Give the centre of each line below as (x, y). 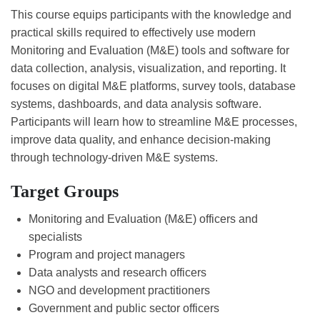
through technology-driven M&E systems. (114, 158)
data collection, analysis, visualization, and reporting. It (148, 69)
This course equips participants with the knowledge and (151, 15)
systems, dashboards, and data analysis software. (136, 104)
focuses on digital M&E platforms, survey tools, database (153, 86)
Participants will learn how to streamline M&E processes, (154, 122)
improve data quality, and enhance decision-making (141, 140)
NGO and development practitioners (119, 291)
